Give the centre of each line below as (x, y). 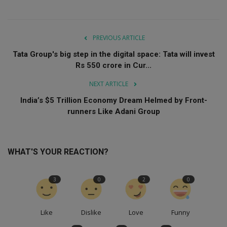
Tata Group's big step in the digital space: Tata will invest (113, 54)
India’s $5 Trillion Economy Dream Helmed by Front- (113, 101)
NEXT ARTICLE (108, 84)
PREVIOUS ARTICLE (119, 38)
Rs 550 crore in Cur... (113, 66)
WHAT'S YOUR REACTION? (58, 152)
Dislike (91, 213)
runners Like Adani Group (113, 112)
